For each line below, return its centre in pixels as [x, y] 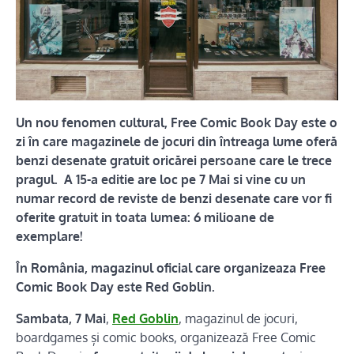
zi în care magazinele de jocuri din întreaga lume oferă [177, 142]
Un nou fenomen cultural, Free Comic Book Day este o [177, 123]
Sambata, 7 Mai [61, 319]
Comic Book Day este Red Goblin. [115, 287]
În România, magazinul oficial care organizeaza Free [171, 268]
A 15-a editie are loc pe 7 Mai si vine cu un [185, 180]
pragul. [37, 180]
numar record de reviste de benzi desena [137, 199]
